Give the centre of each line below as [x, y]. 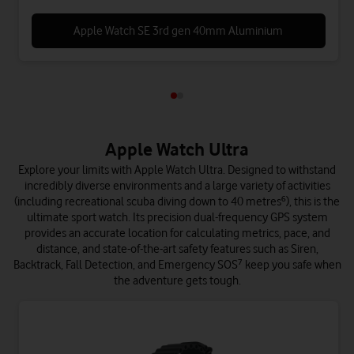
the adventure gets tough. [177, 281]
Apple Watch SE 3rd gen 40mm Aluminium [179, 31]
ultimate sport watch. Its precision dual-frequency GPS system [177, 217]
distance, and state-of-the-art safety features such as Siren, [177, 249]
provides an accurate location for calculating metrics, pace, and [177, 233]
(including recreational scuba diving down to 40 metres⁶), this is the [177, 201]
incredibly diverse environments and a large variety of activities [177, 186]
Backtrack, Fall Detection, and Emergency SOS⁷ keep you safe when [177, 265]
